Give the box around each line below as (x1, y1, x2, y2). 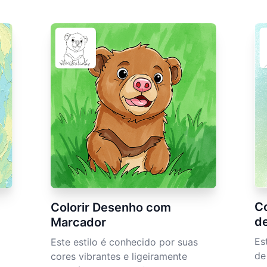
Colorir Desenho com (51, 200, 172, 215)
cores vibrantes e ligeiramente (51, 250, 188, 263)
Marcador (51, 215, 107, 230)
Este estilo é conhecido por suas (51, 236, 198, 249)
